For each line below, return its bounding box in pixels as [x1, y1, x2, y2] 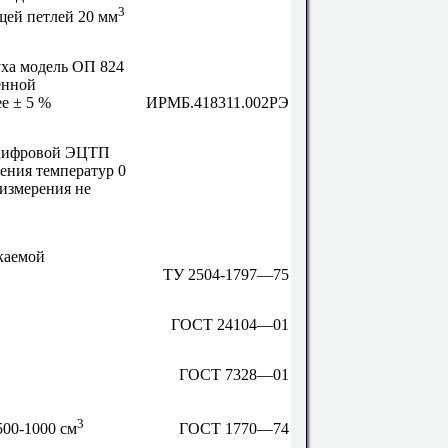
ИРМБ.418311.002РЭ [146, 94, 290, 112]
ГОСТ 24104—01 [171, 316, 290, 334]
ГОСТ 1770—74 [179, 420, 290, 438]
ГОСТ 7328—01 [179, 366, 290, 384]
